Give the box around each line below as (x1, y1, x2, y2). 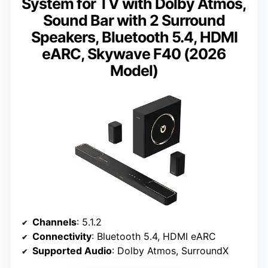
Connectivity (32, 230, 92, 243)
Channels (32, 216, 77, 229)
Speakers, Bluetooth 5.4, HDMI (31, 28, 237, 47)
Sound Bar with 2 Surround (43, 11, 225, 30)
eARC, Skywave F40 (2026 (42, 45, 226, 63)
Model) (110, 62, 158, 80)
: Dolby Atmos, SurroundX (112, 245, 229, 257)
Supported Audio (32, 245, 112, 257)
